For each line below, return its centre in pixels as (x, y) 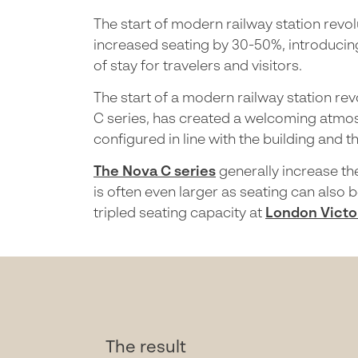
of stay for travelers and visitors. (198, 67)
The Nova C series (155, 173)
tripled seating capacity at (179, 214)
